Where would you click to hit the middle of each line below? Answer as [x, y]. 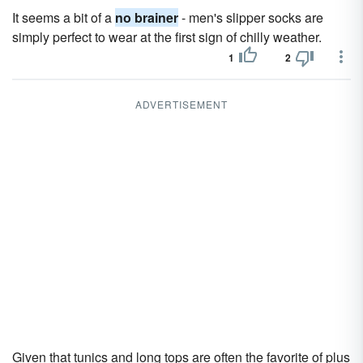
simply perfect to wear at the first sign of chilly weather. [167, 37]
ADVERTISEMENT [181, 104]
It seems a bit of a [64, 17]
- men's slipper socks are [251, 17]
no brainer [147, 17]
